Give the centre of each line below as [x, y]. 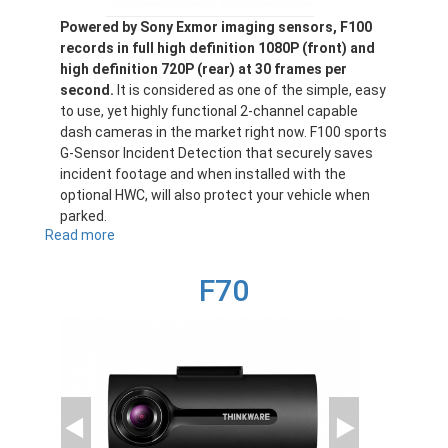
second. [87, 90]
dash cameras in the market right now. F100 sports [223, 132]
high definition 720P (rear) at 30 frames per [203, 69]
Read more [80, 235]
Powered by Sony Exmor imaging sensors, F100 [216, 27]
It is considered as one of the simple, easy [250, 90]
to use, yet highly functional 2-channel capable [209, 111]
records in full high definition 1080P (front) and [217, 48]
